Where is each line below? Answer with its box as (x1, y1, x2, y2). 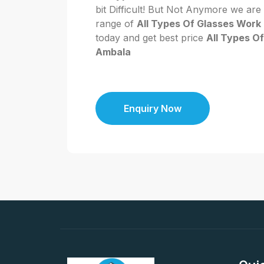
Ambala (95, 46, 131, 58)
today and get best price (95, 32, 206, 44)
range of (95, 18, 137, 29)
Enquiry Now (124, 103, 181, 114)
